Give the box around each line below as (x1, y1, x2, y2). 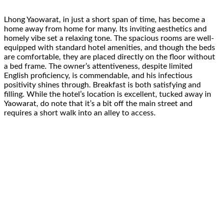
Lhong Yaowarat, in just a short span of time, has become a (4, 16, 205, 24)
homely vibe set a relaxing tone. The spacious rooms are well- (4, 34, 214, 43)
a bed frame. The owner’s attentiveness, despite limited (4, 62, 192, 71)
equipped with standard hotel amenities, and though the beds (4, 44, 215, 52)
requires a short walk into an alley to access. (4, 109, 156, 117)
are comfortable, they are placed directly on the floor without (4, 53, 215, 61)
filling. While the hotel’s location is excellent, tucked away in (4, 90, 211, 99)
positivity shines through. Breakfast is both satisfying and (4, 81, 201, 89)
